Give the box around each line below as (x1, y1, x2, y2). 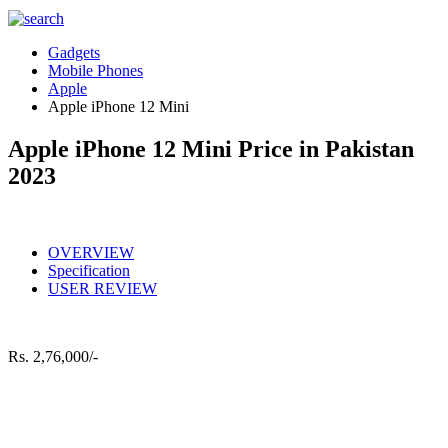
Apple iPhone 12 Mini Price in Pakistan (8, 135, 414, 162)
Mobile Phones (48, 62, 143, 79)
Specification (48, 261, 130, 279)
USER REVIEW (48, 279, 157, 297)
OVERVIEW (48, 243, 134, 261)
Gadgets (48, 44, 100, 61)
